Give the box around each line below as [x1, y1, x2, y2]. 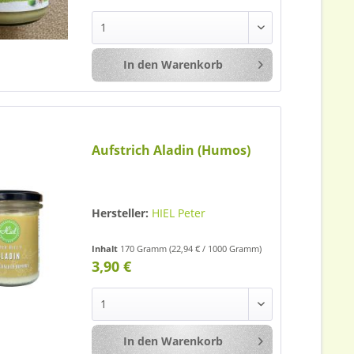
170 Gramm [120, 243, 170, 255]
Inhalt [92, 243, 121, 255]
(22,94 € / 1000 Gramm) [169, 243, 262, 255]
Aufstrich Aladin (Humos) [92, 141, 251, 160]
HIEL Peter [152, 205, 206, 221]
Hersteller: [92, 205, 149, 221]
